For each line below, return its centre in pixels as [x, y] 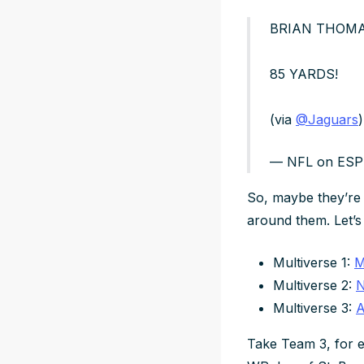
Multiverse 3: [314, 308]
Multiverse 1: [314, 262]
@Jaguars [327, 119]
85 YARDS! [304, 74]
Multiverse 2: [314, 285]
